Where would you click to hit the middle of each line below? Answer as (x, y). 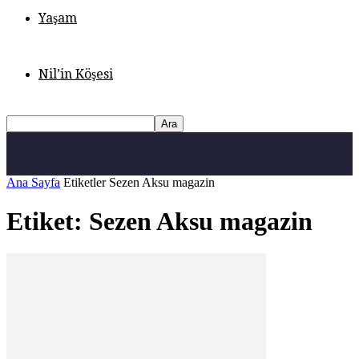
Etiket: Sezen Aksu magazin (159, 221)
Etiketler (85, 182)
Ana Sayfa (33, 182)
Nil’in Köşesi (76, 74)
